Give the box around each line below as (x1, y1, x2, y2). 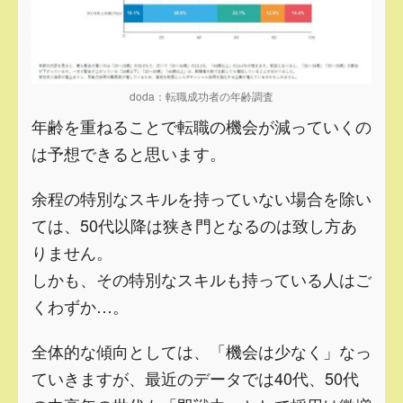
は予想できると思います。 (31, 140, 226, 165)
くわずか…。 (31, 293, 129, 318)
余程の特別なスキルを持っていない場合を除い (31, 185, 372, 210)
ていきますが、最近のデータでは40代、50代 (31, 365, 359, 390)
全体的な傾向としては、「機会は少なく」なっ (31, 338, 372, 363)
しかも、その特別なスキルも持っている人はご (31, 266, 372, 291)
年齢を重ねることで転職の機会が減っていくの (31, 113, 372, 138)
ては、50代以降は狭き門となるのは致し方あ (31, 212, 357, 237)
